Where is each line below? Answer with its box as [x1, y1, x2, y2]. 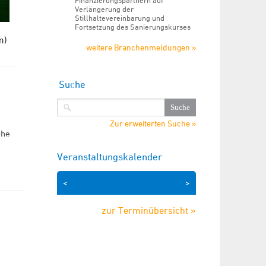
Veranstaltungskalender [56, 151, 162, 163]
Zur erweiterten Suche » [110, 118, 196, 128]
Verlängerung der [74, 4, 134, 14]
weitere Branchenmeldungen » [86, 42, 196, 52]
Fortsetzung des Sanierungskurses [74, 22, 191, 31]
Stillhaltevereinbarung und [74, 13, 164, 23]
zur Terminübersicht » [102, 205, 196, 216]
